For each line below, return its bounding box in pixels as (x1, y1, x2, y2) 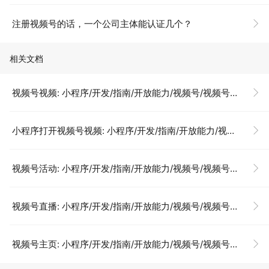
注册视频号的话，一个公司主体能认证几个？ (12, 17, 192, 29)
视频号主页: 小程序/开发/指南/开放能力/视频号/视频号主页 (12, 238, 230, 250)
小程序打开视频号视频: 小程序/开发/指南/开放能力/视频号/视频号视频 (12, 124, 227, 136)
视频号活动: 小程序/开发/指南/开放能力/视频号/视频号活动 (12, 162, 230, 174)
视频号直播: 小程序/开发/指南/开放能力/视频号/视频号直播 (12, 200, 230, 212)
